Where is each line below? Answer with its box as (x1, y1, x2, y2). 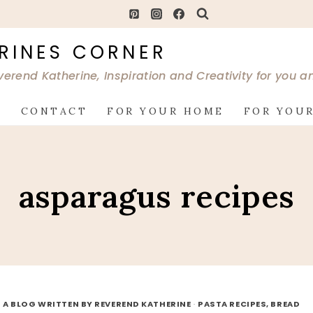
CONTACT (20, 105, 88, 118)
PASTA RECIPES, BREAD (198, 298, 300, 310)
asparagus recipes (18, 175, 295, 216)
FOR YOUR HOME (107, 105, 224, 118)
